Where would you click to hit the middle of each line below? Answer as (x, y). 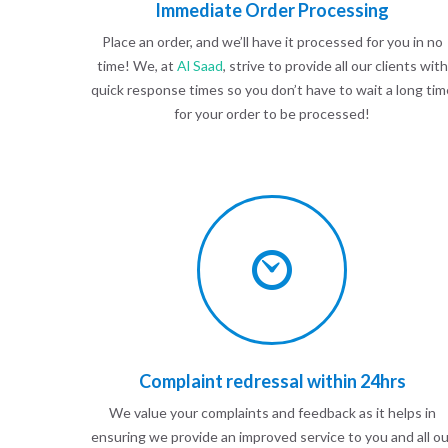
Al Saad (199, 65)
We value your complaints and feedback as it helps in (272, 412)
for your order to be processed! (272, 113)
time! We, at (136, 65)
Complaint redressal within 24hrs (272, 381)
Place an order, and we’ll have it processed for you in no (272, 41)
